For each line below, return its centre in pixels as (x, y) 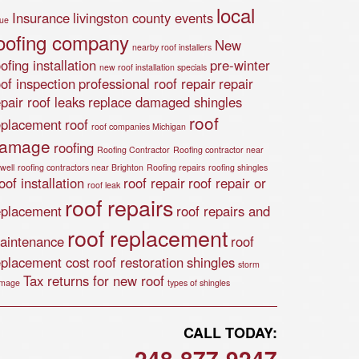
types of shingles (199, 282)
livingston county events (143, 18)
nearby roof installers (172, 47)
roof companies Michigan (139, 126)
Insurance (41, 18)
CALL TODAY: (230, 333)
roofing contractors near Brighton (81, 167)
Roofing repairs (176, 167)
